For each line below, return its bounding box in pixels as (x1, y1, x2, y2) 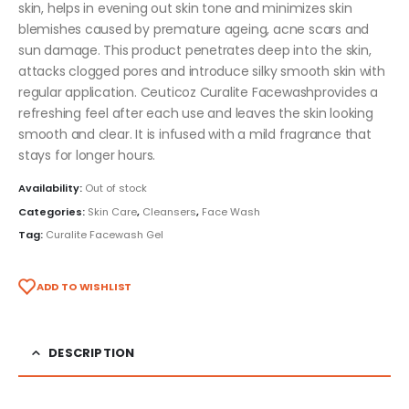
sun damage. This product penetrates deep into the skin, (18, 40, 372, 59)
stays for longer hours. (18, 145, 156, 164)
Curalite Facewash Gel (46, 227, 163, 243)
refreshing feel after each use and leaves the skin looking (18, 103, 373, 122)
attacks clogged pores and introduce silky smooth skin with (18, 61, 385, 80)
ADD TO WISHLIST (36, 278, 132, 294)
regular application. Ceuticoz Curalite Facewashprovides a (18, 82, 379, 101)
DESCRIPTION (48, 343, 135, 362)
